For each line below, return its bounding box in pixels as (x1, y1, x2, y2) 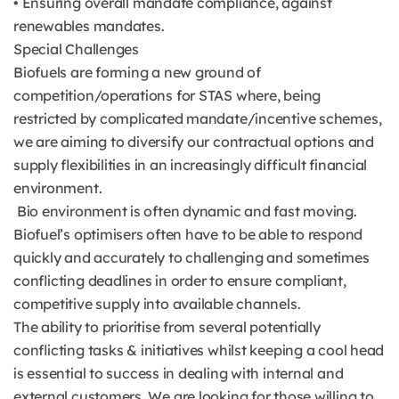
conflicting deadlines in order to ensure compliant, (13, 272, 346, 289)
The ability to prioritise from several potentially (13, 318, 321, 336)
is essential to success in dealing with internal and (13, 364, 344, 382)
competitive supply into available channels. (13, 295, 301, 313)
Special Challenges (13, 40, 139, 58)
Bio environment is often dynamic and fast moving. (13, 202, 357, 220)
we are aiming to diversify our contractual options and (13, 133, 374, 151)
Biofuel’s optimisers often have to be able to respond (13, 225, 363, 243)
